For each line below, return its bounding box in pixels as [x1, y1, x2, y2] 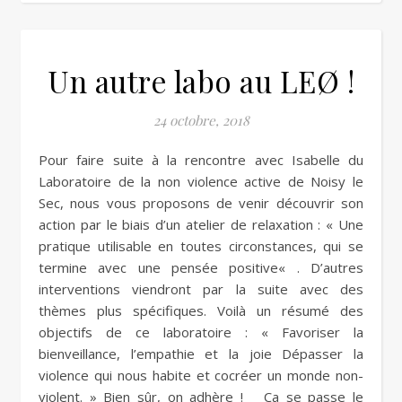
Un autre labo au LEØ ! [48, 61, 354, 100]
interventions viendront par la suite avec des [39, 280, 363, 298]
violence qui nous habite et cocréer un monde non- [39, 366, 363, 384]
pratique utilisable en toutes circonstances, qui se [39, 237, 363, 255]
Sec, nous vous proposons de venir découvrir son [39, 194, 363, 212]
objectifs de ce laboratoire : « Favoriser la [39, 323, 363, 341]
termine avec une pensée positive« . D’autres [39, 258, 363, 276]
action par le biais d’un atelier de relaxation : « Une [39, 215, 363, 233]
